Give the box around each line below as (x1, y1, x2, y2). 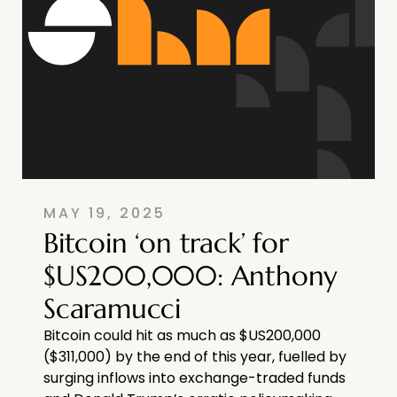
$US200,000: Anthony (43, 258, 339, 294)
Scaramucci (43, 291, 182, 327)
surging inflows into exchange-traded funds (43, 368, 346, 389)
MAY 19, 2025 (43, 203, 166, 224)
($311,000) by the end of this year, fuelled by (43, 346, 346, 368)
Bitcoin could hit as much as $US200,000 (43, 325, 321, 346)
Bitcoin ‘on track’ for (43, 225, 289, 261)
